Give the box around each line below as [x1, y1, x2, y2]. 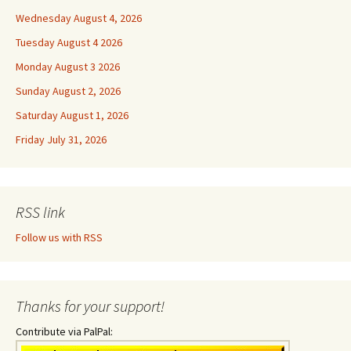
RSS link [16, 202, 65, 222]
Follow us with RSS [16, 230, 103, 244]
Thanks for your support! [16, 296, 165, 316]
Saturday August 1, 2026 [16, 108, 128, 122]
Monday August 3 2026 [16, 60, 120, 74]
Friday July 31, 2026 [16, 132, 107, 147]
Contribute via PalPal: [16, 324, 113, 338]
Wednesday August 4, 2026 [16, 11, 142, 25]
